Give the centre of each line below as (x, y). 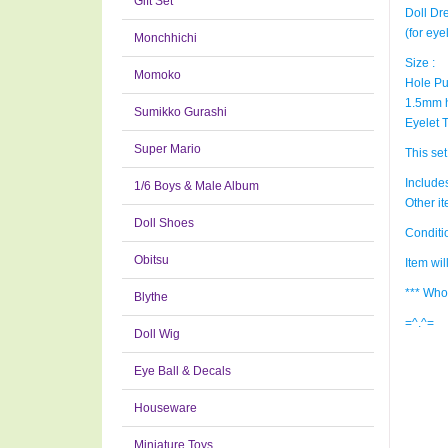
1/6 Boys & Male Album (196, 186)
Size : (419, 63)
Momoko (157, 75)
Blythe (151, 297)
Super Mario (167, 149)
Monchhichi (165, 38)
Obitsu (151, 260)
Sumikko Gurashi (180, 112)
